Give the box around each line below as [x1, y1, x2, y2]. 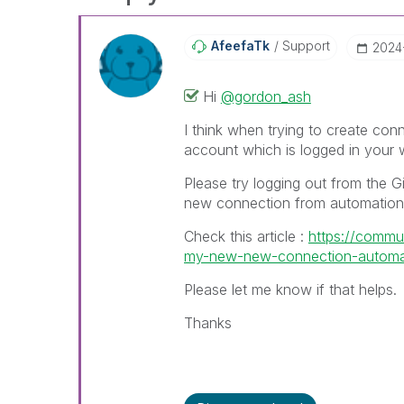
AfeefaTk [210, 38, 270, 53]
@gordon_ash [220, 87, 311, 106]
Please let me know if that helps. [183, 280, 397, 298]
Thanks [183, 314, 232, 332]
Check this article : [183, 227, 308, 245]
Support [278, 38, 330, 53]
